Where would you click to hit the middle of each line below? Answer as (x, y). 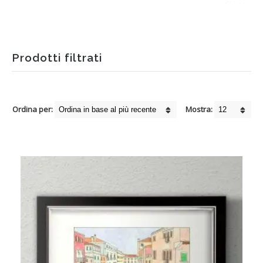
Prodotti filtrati (57, 58)
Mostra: (199, 109)
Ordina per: (33, 109)
